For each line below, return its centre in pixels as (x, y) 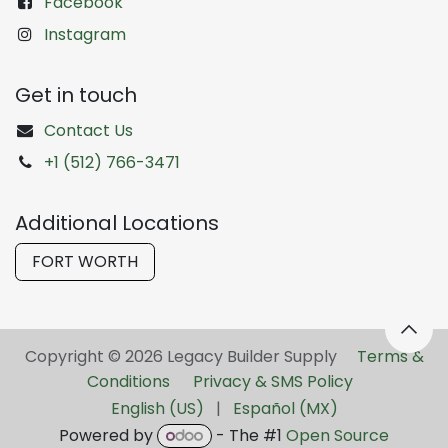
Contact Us (88, 130)
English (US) (157, 409)
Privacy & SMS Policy (272, 382)
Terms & (390, 357)
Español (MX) (285, 409)
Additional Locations (117, 222)
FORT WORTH (85, 261)
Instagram (84, 34)
